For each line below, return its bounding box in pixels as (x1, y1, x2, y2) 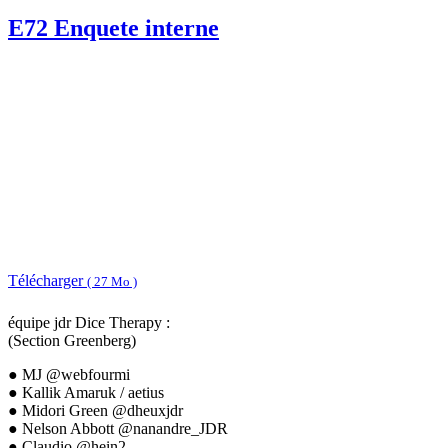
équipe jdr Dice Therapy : (8, 314, 170, 332)
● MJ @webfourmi (8, 366, 130, 384)
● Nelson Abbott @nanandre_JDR (8, 420, 228, 438)
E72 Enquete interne (8, 15, 219, 42)
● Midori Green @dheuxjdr (8, 402, 183, 420)
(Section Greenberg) (8, 332, 136, 350)
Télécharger (8, 271, 87, 289)
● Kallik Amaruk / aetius (8, 384, 164, 402)
